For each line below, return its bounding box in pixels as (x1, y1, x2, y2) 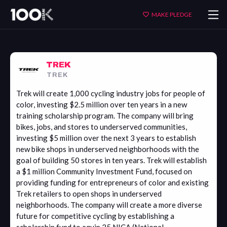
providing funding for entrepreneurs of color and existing (16, 178, 209, 187)
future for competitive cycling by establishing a (16, 211, 174, 221)
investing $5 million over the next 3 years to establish (16, 133, 196, 143)
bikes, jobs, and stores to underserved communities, (16, 122, 187, 132)
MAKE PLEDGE (151, 11, 192, 19)
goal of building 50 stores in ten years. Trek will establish (16, 156, 207, 165)
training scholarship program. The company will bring (16, 111, 194, 121)
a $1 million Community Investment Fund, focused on (16, 167, 192, 176)
